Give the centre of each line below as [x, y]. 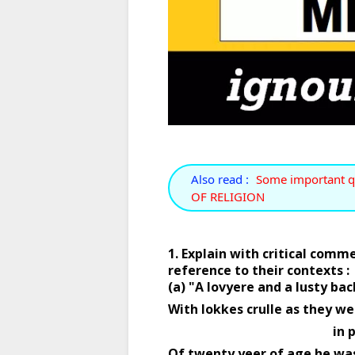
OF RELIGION [228, 196]
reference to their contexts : [260, 270]
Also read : [220, 179]
